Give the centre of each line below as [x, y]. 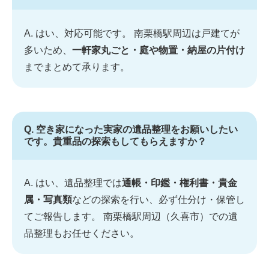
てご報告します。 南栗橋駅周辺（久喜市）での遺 [131, 217]
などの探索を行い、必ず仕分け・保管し [159, 200]
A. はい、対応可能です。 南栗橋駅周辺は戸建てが [132, 33]
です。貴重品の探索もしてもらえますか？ [115, 141]
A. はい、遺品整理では [73, 183]
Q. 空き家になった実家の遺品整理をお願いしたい [131, 129]
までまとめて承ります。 [77, 67]
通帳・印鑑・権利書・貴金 [180, 183]
